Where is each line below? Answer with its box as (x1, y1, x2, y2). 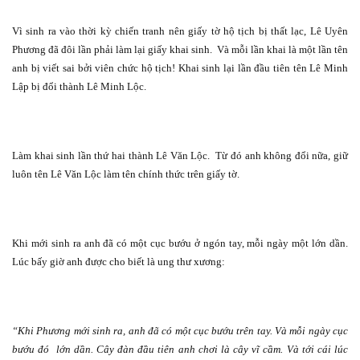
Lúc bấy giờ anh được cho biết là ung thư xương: (12, 256, 225, 268)
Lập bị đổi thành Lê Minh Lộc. (12, 80, 146, 93)
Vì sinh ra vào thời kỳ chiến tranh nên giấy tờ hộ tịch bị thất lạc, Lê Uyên (12, 25, 348, 38)
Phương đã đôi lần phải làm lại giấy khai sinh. (12, 43, 212, 56)
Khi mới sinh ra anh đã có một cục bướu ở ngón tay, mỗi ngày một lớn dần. (12, 237, 348, 250)
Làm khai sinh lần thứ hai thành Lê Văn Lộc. (12, 149, 211, 162)
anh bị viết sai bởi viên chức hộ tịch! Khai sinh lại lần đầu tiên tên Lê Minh (12, 62, 348, 75)
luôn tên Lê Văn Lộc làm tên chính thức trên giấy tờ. (12, 168, 239, 181)
